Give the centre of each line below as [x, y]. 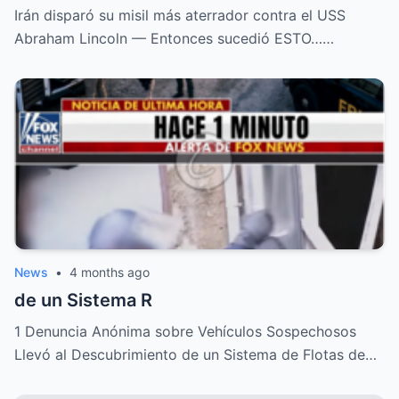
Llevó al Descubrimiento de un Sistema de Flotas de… [195, 355]
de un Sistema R [83, 301]
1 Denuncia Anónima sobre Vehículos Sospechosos [185, 332]
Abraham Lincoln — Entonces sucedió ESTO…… [174, 39]
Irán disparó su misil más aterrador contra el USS [180, 16]
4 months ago [110, 273]
